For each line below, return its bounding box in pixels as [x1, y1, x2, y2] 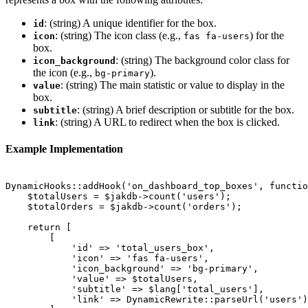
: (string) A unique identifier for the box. [44, 17, 217, 30]
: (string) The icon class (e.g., [55, 30, 184, 42]
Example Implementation [5, 143, 123, 155]
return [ [5, 221, 71, 232]
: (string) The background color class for [115, 54, 289, 67]
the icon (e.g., [33, 67, 95, 79]
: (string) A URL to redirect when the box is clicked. [55, 116, 280, 129]
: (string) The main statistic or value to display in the [60, 79, 285, 91]
